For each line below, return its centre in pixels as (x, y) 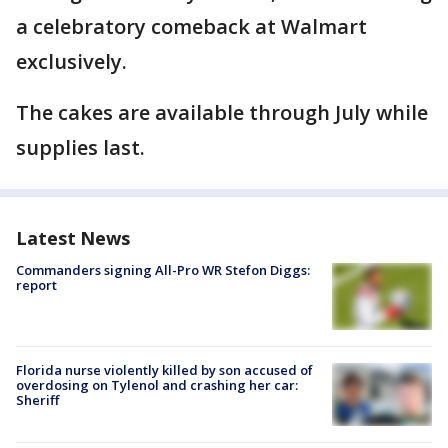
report (36, 285)
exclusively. (71, 62)
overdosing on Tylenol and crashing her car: (157, 384)
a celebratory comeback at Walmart (191, 27)
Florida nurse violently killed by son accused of (164, 369)
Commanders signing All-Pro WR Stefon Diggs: (163, 270)
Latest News (73, 238)
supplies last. (80, 148)
